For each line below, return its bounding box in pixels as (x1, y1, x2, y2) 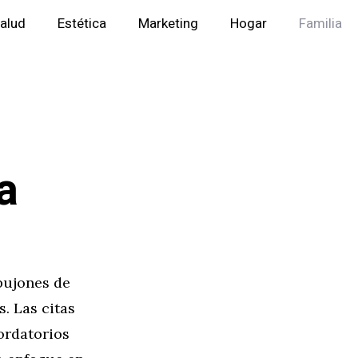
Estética (58, 14, 106, 34)
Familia (299, 14, 342, 34)
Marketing (138, 14, 198, 34)
